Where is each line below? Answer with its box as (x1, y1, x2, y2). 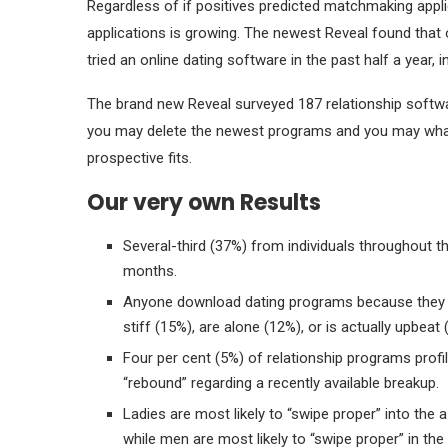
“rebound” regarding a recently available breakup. (123, 374, 439, 392)
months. (123, 262, 177, 280)
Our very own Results (87, 187, 321, 218)
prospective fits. (87, 149, 192, 167)
